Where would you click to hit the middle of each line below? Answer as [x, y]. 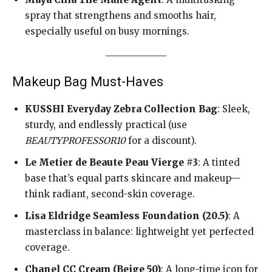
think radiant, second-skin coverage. [110, 194]
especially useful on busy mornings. [107, 32]
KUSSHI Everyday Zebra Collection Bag [121, 109]
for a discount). [161, 141]
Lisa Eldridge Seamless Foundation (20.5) [127, 216]
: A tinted [219, 163]
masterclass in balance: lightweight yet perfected [139, 232]
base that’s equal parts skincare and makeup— [133, 178]
